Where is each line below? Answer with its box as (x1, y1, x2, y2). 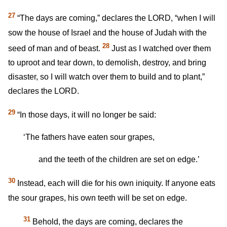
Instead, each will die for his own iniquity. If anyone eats (15, 179, 215, 188)
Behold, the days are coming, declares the (30, 217, 183, 226)
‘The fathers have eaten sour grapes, (23, 133, 155, 142)
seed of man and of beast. (8, 44, 102, 53)
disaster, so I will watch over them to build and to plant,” (8, 72, 205, 81)
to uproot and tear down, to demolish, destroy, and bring (8, 58, 206, 67)
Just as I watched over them (109, 44, 211, 53)
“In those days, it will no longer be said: (15, 110, 156, 120)
